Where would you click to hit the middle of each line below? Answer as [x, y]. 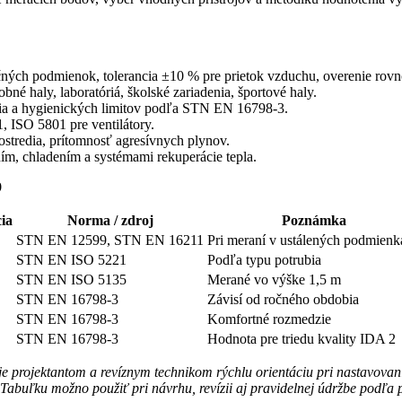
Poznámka [314, 220]
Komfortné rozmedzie [269, 319]
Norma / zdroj [110, 220]
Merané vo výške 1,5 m [274, 279]
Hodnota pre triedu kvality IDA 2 [301, 338]
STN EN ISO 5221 [71, 259]
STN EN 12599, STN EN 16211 [110, 240]
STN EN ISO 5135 [71, 279]
